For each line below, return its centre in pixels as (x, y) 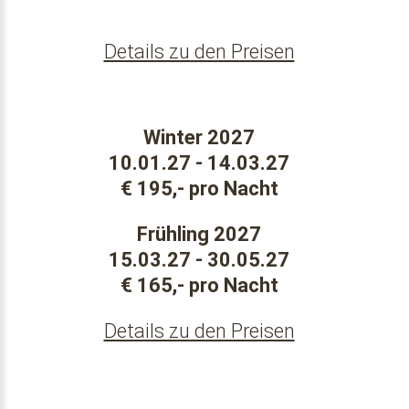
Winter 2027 (199, 137)
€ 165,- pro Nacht (199, 285)
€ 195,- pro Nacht (199, 189)
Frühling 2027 (199, 234)
